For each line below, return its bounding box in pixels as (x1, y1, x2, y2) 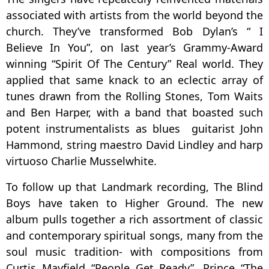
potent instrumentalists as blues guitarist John (6, 121, 263, 136)
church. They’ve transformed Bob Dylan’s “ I (6, 24, 263, 39)
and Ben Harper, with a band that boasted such (6, 105, 263, 120)
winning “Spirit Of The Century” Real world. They (6, 56, 263, 71)
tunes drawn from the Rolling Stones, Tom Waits (6, 89, 263, 104)
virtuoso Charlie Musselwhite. (6, 154, 157, 169)
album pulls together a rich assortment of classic (6, 212, 263, 227)
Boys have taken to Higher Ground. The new (6, 196, 263, 211)
